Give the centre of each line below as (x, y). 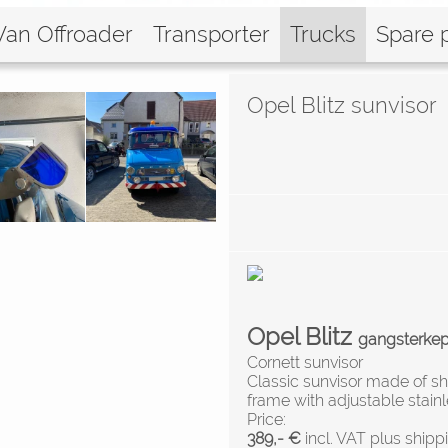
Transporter (211, 34)
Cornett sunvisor (305, 363)
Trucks (323, 34)
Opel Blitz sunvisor (342, 105)
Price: (266, 420)
